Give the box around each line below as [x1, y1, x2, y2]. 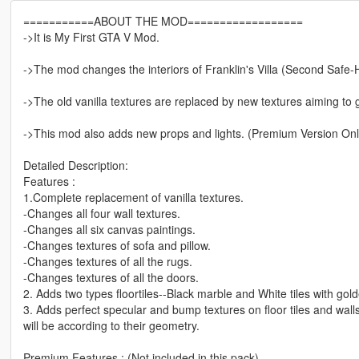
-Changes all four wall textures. [22, 205, 180, 222]
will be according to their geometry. [22, 317, 200, 334]
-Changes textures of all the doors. [22, 269, 199, 286]
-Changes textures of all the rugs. [22, 253, 192, 270]
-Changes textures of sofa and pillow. [22, 237, 211, 254]
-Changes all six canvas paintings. [22, 221, 196, 238]
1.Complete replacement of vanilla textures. [22, 189, 244, 206]
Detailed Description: [22, 157, 128, 174]
